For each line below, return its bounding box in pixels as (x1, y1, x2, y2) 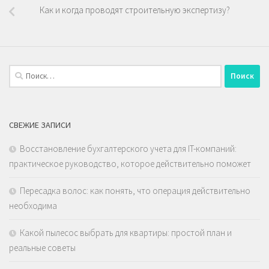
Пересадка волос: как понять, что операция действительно (20, 184, 250, 196)
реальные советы (9, 241, 76, 253)
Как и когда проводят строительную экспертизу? (39, 4, 230, 16)
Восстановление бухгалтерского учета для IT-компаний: (20, 142, 237, 154)
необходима (9, 199, 57, 211)
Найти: (8, 65, 34, 77)
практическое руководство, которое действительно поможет (9, 157, 251, 169)
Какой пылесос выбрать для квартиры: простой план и (20, 226, 232, 238)
